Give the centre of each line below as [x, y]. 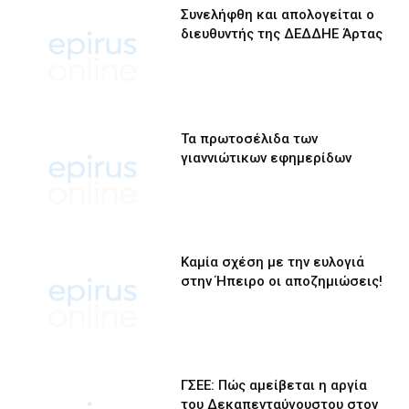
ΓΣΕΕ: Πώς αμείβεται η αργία [274, 386]
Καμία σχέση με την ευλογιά [273, 262]
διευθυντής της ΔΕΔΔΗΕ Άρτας [282, 34]
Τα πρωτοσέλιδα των [250, 138]
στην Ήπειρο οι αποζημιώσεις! [282, 281]
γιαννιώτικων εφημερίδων [267, 157]
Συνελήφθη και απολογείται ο [278, 15]
